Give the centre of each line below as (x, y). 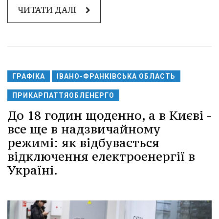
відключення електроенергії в (101, 157)
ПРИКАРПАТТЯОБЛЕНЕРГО (63, 96)
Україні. (33, 170)
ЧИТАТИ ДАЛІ (48, 10)
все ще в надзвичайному (84, 129)
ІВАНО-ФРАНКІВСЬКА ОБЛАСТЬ (116, 77)
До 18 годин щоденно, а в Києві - (109, 116)
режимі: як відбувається (83, 143)
